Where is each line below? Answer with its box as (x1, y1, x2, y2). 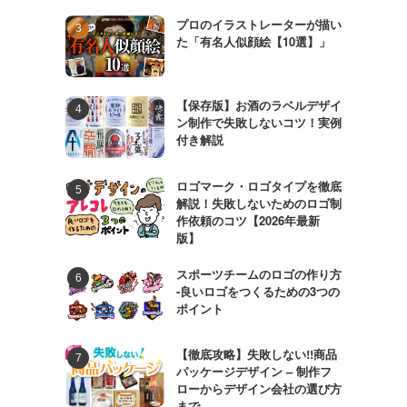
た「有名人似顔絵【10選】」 (175, 33, 331, 51)
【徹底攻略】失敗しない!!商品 (175, 345, 337, 363)
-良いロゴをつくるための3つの (175, 282, 340, 300)
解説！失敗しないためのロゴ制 (175, 194, 342, 212)
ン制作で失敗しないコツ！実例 (175, 114, 342, 131)
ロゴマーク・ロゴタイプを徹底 (175, 176, 342, 194)
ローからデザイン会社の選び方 (175, 380, 342, 398)
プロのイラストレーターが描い (175, 15, 342, 34)
